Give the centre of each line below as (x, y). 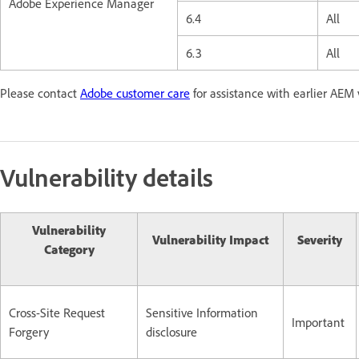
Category (69, 249)
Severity (320, 239)
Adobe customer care (135, 93)
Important (318, 322)
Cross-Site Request (57, 312)
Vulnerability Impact (210, 239)
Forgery (29, 331)
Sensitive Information (202, 312)
